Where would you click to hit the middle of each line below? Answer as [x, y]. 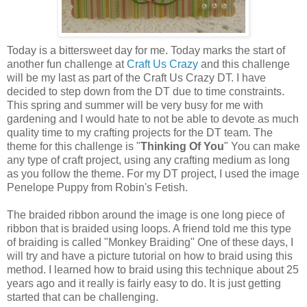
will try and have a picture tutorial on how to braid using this [150, 256]
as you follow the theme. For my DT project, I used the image [153, 174]
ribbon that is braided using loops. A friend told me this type [149, 229]
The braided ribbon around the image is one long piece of [146, 215]
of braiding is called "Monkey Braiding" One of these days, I [150, 243]
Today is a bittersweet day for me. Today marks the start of [146, 51]
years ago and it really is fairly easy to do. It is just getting [144, 284]
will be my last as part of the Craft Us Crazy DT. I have [136, 78]
